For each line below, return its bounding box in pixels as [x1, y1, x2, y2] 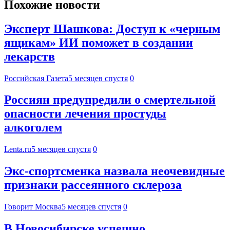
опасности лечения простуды [4, 107, 166, 121]
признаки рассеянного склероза [4, 178, 182, 192]
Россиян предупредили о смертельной [4, 93, 216, 107]
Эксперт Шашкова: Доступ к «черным [4, 22, 220, 35]
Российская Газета [4, 73, 68, 83]
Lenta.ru [4, 145, 31, 154]
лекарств [4, 49, 55, 63]
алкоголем [4, 121, 62, 135]
